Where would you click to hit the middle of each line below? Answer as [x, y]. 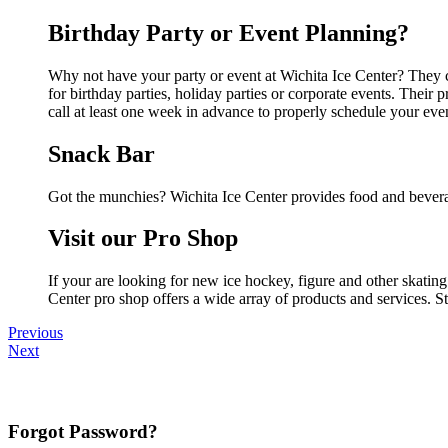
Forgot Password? [83, 432]
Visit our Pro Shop [143, 238]
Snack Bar [101, 153]
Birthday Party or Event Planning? [228, 32]
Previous [35, 333]
